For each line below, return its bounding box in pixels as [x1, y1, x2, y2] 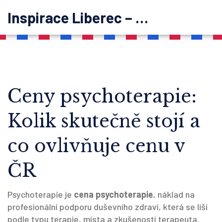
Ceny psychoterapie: [7, 85, 197, 108]
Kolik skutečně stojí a [7, 110, 200, 132]
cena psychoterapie [74, 189, 153, 200]
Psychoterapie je [7, 189, 74, 200]
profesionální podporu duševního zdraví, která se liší [7, 201, 208, 212]
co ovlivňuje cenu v [7, 135, 185, 157]
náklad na [158, 189, 195, 200]
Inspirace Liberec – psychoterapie [135, 8, 148, 26]
